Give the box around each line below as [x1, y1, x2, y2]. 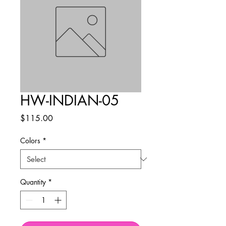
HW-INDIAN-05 [20, 91, 119, 110]
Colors [20, 136, 40, 146]
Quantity [20, 177, 46, 187]
